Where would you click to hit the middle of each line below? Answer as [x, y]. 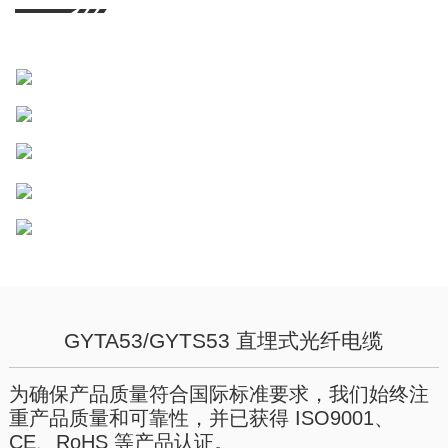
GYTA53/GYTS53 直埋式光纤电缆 [224, 341]
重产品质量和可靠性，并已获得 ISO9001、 [201, 418]
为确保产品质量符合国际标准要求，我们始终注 [218, 394]
